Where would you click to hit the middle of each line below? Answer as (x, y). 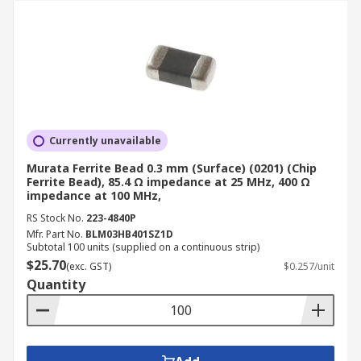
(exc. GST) (89, 266)
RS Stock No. (55, 218)
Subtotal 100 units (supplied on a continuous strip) (143, 247)
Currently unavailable (105, 141)
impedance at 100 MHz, (94, 195)
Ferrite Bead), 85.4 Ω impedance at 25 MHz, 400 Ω (168, 182)
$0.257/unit (309, 266)
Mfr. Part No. (55, 234)
